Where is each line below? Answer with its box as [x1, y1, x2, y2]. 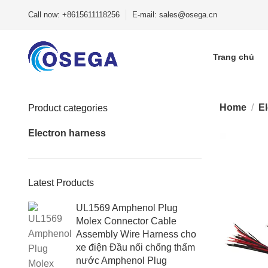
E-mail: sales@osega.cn [132, 10, 217, 19]
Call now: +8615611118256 [28, 10, 120, 19]
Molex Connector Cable [76, 216, 176, 226]
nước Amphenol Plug [76, 255, 167, 266]
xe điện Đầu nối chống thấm [76, 242, 195, 252]
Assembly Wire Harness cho [76, 229, 196, 239]
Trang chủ [213, 52, 255, 62]
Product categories [28, 103, 108, 113]
